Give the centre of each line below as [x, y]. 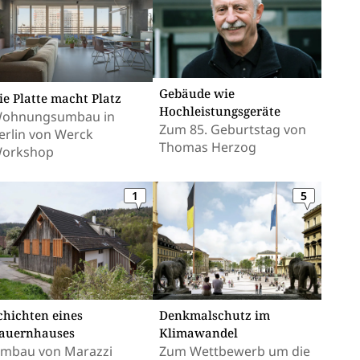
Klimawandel [198, 333]
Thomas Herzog [208, 147]
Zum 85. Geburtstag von [233, 129]
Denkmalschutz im [215, 315]
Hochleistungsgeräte [220, 110]
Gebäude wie [197, 93]
